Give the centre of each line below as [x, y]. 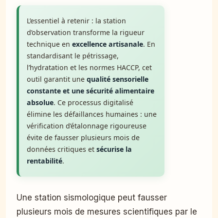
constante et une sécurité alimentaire [91, 91]
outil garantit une [57, 79]
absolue [40, 103]
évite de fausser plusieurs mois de [83, 138]
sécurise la [114, 149]
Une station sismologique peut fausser [19, 198]
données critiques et [62, 149]
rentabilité [45, 161]
